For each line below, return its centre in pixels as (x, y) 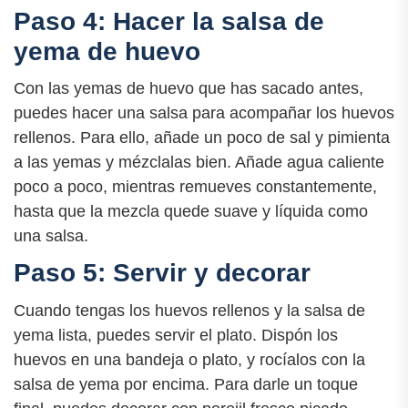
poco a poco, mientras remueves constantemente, (195, 187)
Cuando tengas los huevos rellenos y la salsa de (189, 310)
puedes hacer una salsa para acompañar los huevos (204, 113)
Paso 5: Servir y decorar (162, 273)
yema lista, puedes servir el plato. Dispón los (176, 335)
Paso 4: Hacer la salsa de (169, 22)
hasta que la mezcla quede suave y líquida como (191, 212)
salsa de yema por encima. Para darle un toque (186, 384)
